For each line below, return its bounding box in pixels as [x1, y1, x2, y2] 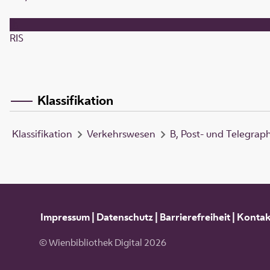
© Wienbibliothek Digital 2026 [39, 236, 166, 250]
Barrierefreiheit [159, 210, 230, 224]
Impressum [40, 210, 90, 224]
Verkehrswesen [87, 127, 155, 141]
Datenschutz [96, 210, 153, 224]
